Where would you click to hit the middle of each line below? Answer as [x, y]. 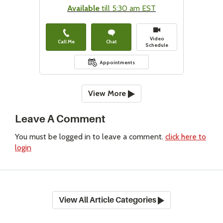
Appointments [117, 63]
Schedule [157, 45]
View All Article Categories [108, 200]
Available [83, 8]
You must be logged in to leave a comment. [90, 137]
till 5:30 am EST [128, 8]
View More [108, 94]
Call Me [66, 42]
